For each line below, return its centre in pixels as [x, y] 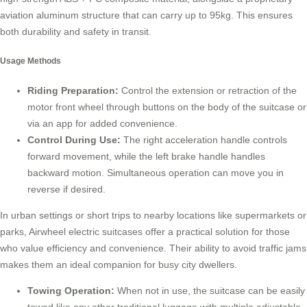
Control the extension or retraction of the [208, 91]
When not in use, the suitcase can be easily [210, 291]
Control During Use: [75, 140]
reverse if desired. [66, 189]
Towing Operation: [71, 291]
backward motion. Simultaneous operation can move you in [156, 173]
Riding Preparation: [73, 91]
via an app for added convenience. [102, 124]
